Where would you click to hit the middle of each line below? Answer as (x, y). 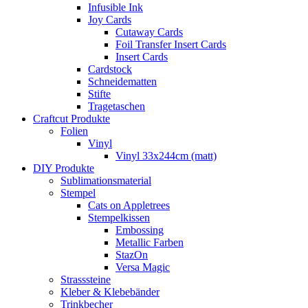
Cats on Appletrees (129, 205)
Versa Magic (143, 267)
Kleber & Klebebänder (110, 291)
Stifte (99, 93)
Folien (74, 131)
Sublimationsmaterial (106, 180)
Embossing (140, 230)
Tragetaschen (117, 106)
